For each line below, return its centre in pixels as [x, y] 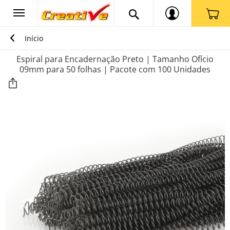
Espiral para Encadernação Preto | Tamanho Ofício [115, 59]
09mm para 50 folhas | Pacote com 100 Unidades [115, 69]
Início [34, 38]
